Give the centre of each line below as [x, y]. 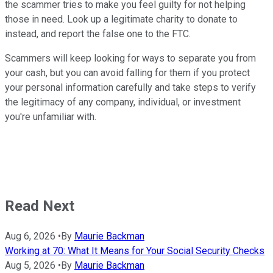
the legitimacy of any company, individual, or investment [123, 102]
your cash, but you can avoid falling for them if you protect [127, 73]
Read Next [40, 206]
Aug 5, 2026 [30, 265]
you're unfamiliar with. [51, 116]
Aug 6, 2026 [30, 236]
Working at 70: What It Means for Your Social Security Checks [135, 250]
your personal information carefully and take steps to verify [130, 87]
